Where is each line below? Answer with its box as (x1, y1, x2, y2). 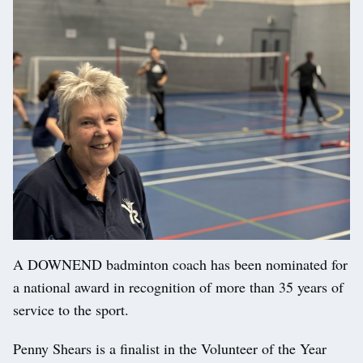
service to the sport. (13, 300, 129, 320)
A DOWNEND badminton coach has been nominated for (13, 254, 348, 275)
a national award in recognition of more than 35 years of (13, 277, 344, 297)
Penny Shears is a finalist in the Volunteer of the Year (13, 339, 327, 359)
